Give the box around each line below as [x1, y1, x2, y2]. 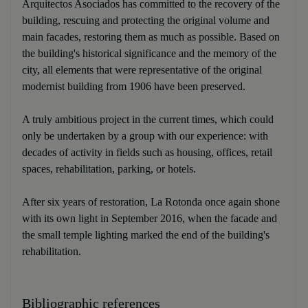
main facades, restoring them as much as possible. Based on [22, 30, 280, 43]
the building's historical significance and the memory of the [22, 47, 276, 59]
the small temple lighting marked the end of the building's [22, 228, 269, 241]
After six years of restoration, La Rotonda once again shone [22, 195, 280, 208]
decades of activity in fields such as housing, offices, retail [22, 146, 272, 158]
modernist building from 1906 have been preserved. [22, 80, 245, 92]
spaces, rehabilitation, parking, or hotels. [22, 162, 196, 175]
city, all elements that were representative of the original [22, 63, 262, 76]
